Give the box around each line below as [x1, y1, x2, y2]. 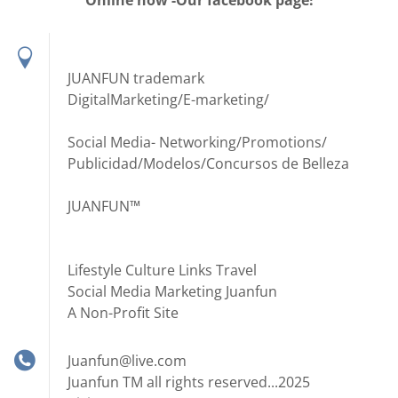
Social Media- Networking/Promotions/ [68, 132, 327, 152]
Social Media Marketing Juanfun [68, 282, 277, 301]
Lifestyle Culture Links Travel [68, 260, 257, 280]
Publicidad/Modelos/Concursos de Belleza [68, 154, 349, 173]
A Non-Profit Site [68, 303, 179, 322]
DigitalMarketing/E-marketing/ [68, 90, 269, 109]
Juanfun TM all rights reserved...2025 [68, 372, 310, 392]
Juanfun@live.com [68, 351, 187, 370]
